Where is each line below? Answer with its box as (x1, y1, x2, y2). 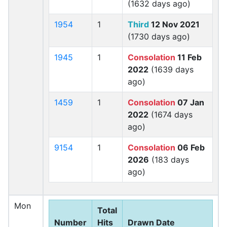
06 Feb (175, 142, 205, 153)
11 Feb (175, 52, 202, 62)
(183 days (149, 155, 189, 165)
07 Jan (175, 97, 204, 107)
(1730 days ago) (128, 31, 190, 42)
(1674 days (148, 109, 193, 120)
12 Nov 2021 (149, 19, 200, 29)
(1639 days (148, 64, 194, 74)
